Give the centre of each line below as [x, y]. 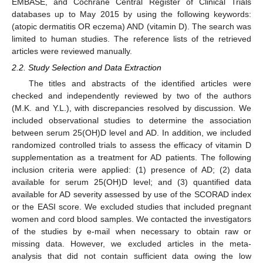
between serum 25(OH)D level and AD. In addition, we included [131, 133]
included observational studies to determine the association [131, 121]
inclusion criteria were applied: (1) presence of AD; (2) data [131, 170]
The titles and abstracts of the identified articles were [140, 84]
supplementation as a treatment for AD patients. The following [131, 158]
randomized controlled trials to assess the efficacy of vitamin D [131, 145]
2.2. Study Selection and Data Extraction [87, 68]
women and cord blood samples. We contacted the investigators [131, 219]
